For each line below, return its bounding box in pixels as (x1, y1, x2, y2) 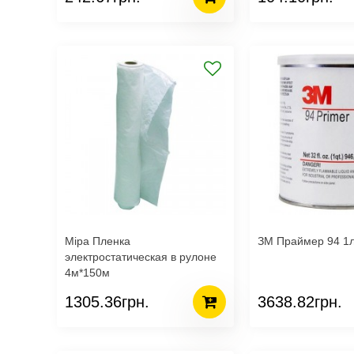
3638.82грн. (258, 292, 342, 311)
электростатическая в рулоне (65, 250, 217, 263)
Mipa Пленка (65, 235, 130, 247)
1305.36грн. (65, 292, 149, 311)
